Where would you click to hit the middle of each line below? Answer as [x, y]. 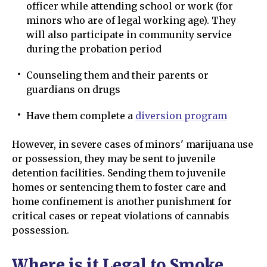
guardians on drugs [73, 89]
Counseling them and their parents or [117, 75]
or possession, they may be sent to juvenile [114, 159]
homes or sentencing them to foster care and [119, 187]
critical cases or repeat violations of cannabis [121, 216]
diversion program [181, 116]
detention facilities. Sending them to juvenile [119, 173]
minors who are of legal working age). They [131, 20]
